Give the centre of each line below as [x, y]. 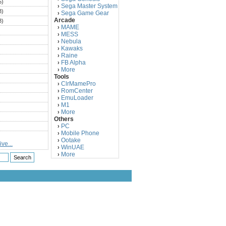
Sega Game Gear [85, 13]
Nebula [71, 41]
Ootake [71, 140]
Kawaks [72, 48]
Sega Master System [89, 6]
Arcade [65, 20]
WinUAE [73, 147]
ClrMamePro [78, 84]
